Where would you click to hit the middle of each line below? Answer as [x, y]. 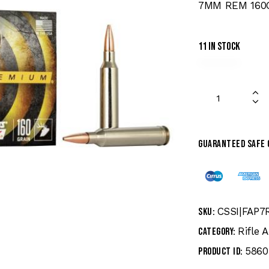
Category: [218, 232]
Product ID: [222, 252]
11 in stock [219, 46]
